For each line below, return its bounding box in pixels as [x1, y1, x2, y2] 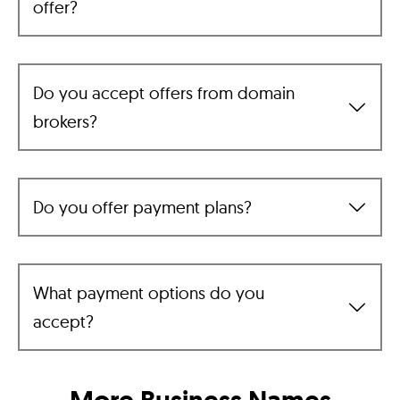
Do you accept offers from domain [33, 82, 295, 104]
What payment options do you [33, 282, 264, 304]
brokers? [33, 111, 97, 133]
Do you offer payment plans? [33, 196, 252, 219]
